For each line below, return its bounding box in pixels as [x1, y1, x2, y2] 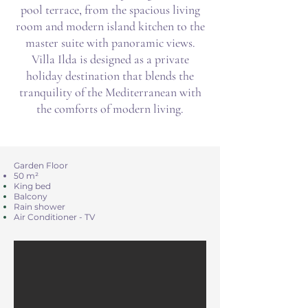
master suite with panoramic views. [25, 35, 195, 50]
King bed [14, 181, 51, 191]
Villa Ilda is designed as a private [31, 52, 189, 67]
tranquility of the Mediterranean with [19, 85, 201, 100]
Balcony [14, 191, 47, 201]
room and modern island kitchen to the [15, 19, 205, 34]
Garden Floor [14, 160, 68, 170]
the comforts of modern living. [36, 101, 184, 116]
